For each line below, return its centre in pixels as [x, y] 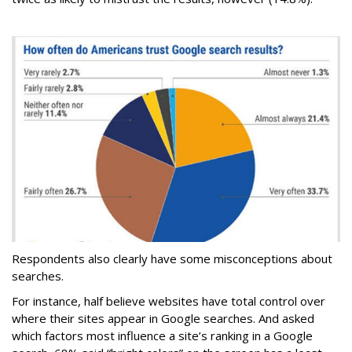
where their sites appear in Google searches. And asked [163, 318]
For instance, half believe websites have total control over [169, 301]
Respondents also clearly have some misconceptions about [172, 258]
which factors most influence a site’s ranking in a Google [162, 335]
